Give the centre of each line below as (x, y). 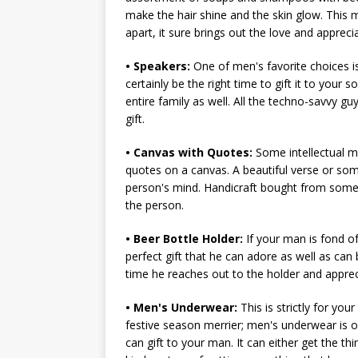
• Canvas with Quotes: (189, 152)
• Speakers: (158, 66)
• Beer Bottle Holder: (184, 239)
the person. (155, 205)
